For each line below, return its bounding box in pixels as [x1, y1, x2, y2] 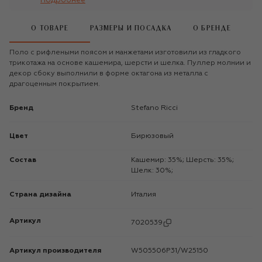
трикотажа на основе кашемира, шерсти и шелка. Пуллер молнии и [9, 59, 251, 67]
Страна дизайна [9, 191, 71, 198]
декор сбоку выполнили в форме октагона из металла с [9, 70, 208, 77]
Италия [136, 191, 156, 198]
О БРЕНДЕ [193, 25, 232, 32]
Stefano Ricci [136, 104, 178, 112]
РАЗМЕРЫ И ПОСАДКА [90, 25, 172, 32]
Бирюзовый [136, 132, 174, 140]
